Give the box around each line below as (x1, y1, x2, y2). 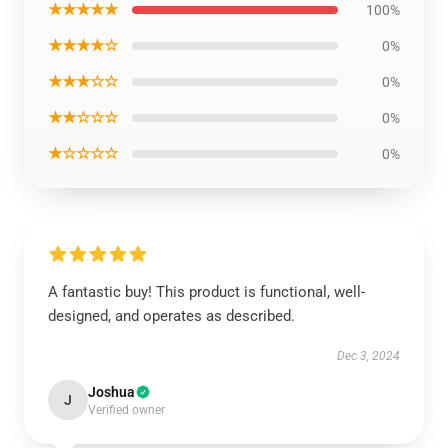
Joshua (88, 384, 135, 400)
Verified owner (88, 403, 165, 417)
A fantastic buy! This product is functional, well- (48, 283, 365, 301)
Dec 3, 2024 (337, 349, 400, 363)
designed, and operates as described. (48, 307, 295, 325)
